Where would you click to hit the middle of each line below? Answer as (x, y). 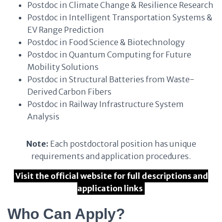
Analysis (43, 116)
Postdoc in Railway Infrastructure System (106, 104)
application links (110, 188)
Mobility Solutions (63, 67)
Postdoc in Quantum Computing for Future (109, 55)
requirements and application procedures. (111, 156)
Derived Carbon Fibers (69, 92)
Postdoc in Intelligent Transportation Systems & (120, 17)
